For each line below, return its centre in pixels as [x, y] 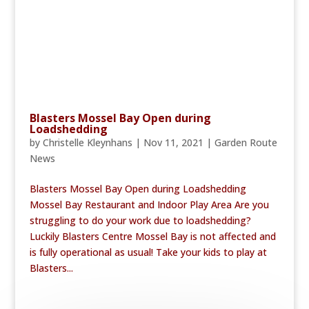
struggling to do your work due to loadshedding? [140, 220]
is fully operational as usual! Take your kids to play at [148, 252]
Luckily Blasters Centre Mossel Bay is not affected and [152, 236]
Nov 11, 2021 [173, 142]
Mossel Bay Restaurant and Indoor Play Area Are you [149, 204]
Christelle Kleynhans [87, 142]
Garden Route [246, 142]
